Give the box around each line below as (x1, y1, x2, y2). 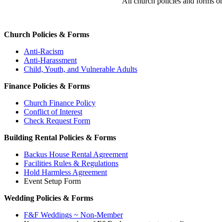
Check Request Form (24, 116, 90, 125)
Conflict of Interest (24, 108, 82, 116)
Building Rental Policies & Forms (4, 133, 116, 142)
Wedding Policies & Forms (4, 194, 93, 202)
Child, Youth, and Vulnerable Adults (24, 65, 137, 73)
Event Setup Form (24, 177, 81, 185)
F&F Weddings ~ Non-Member (24, 211, 123, 219)
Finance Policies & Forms (4, 82, 90, 90)
